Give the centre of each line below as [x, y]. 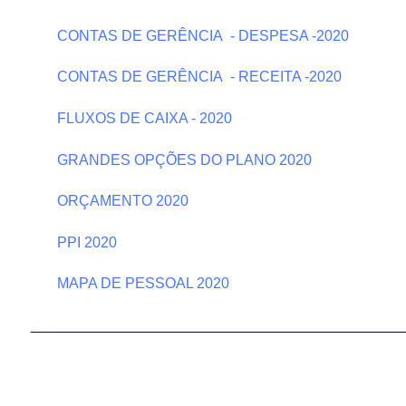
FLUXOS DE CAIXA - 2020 [143, 118]
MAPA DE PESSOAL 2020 [141, 284]
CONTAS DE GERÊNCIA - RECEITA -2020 [198, 77]
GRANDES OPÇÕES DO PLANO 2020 [188, 159]
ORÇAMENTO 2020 [121, 201]
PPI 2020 [85, 242]
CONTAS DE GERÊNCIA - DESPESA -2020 [201, 35]
